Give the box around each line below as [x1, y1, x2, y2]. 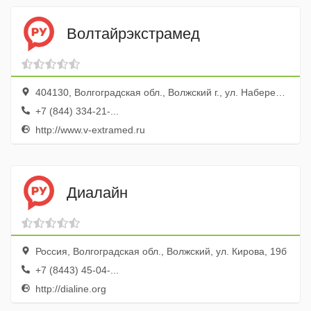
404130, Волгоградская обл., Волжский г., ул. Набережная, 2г [33, 87, 276, 98]
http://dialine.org [33, 283, 106, 294]
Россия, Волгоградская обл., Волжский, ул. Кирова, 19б [33, 246, 287, 257]
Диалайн [67, 183, 128, 201]
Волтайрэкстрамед [67, 24, 200, 42]
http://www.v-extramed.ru [33, 124, 145, 135]
